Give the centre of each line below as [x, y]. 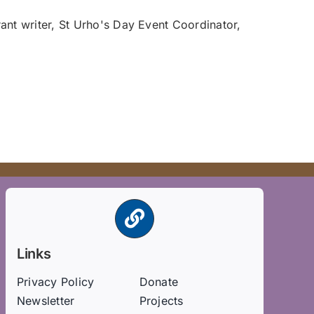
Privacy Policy [55, 282]
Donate [159, 282]
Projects [161, 301]
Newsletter [46, 301]
